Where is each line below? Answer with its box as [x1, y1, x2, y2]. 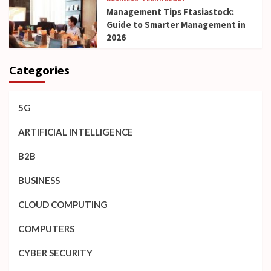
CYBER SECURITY [18, 247, 93, 258]
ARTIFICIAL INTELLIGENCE [18, 126, 133, 137]
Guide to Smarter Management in [106, 19, 246, 30]
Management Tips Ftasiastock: [106, 6, 235, 18]
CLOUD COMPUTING [18, 199, 108, 210]
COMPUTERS [18, 223, 74, 234]
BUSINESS [18, 175, 60, 186]
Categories [9, 62, 70, 77]
